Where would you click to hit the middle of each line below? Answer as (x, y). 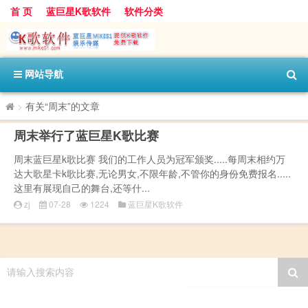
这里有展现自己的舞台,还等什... (82, 188)
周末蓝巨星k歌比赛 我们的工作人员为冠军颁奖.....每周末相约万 (150, 159)
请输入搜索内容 (41, 272)
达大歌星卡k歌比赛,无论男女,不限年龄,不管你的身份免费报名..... (152, 174)
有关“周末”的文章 (63, 106)
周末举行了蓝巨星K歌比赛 (86, 136)
